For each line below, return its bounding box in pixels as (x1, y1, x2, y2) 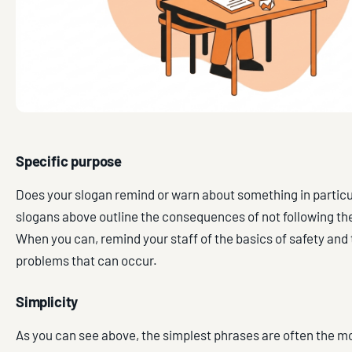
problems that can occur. (16, 251, 157, 268)
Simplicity (16, 292, 79, 310)
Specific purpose (16, 152, 123, 170)
